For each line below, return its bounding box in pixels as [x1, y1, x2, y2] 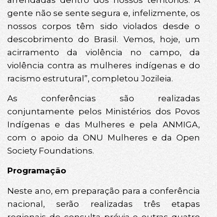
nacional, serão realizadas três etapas [7, 199, 200, 209]
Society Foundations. [7, 146, 94, 156]
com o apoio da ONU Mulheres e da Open [7, 133, 200, 143]
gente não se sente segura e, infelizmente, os [7, 8, 200, 18]
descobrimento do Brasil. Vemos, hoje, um [7, 34, 200, 44]
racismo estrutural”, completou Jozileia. [7, 73, 173, 83]
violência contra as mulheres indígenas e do [7, 60, 200, 70]
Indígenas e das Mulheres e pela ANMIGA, [7, 120, 200, 130]
